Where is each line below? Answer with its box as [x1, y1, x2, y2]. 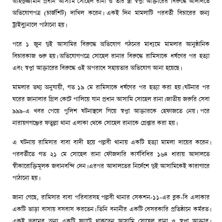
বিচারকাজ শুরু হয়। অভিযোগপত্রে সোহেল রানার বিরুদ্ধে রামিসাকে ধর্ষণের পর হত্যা [12, 52, 210, 61]
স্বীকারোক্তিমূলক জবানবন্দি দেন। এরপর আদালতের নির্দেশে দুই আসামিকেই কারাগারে [12, 162, 210, 171]
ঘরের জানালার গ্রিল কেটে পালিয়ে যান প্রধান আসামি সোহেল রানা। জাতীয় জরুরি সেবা [12, 95, 210, 104]
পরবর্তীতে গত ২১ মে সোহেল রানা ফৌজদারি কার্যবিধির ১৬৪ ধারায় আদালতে [12, 150, 210, 159]
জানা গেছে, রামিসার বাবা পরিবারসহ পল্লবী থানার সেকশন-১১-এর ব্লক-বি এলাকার [12, 193, 210, 202]
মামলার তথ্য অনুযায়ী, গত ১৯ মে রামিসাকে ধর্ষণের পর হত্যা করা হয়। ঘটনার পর [12, 83, 210, 92]
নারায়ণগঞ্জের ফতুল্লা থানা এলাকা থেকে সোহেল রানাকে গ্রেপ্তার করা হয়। [12, 119, 176, 128]
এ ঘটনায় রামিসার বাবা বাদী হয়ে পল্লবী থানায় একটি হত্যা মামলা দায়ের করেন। [12, 138, 210, 147]
